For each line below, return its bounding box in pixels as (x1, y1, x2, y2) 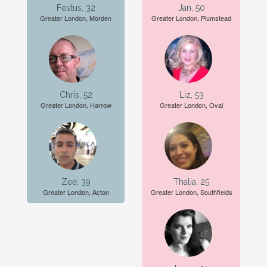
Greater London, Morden (40, 13, 111, 23)
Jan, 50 (178, 3, 205, 13)
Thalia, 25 (173, 177, 209, 187)
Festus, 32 (56, 3, 95, 13)
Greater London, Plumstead (151, 13, 231, 23)
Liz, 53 (179, 90, 204, 100)
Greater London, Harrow (40, 100, 111, 110)
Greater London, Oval (160, 100, 223, 110)
